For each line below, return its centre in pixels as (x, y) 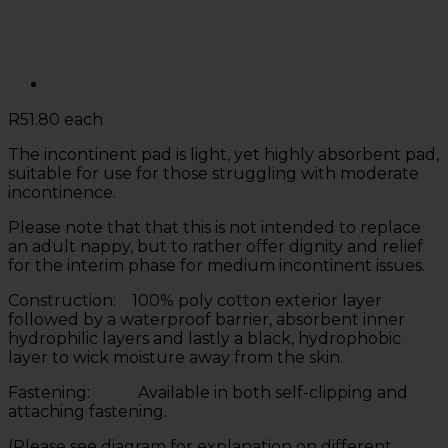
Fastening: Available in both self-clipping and (208, 392)
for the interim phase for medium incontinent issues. (216, 265)
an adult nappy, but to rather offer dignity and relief (215, 246)
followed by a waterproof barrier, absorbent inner (206, 319)
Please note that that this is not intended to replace (214, 227)
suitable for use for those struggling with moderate (213, 173)
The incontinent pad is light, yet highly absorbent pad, (223, 154)
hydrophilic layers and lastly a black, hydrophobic (204, 338)
